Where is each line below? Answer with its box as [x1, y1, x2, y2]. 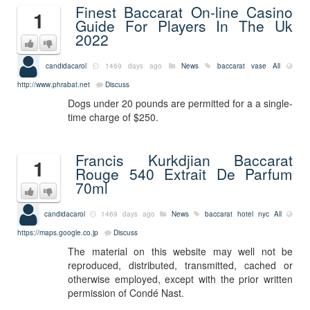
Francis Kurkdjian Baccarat [75, 149, 293, 170]
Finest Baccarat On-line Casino [75, 1, 293, 22]
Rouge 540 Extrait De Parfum [75, 163, 293, 184]
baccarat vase [217, 60, 266, 71]
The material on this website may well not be [68, 244, 293, 258]
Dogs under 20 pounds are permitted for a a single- [68, 96, 293, 110]
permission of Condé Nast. [68, 286, 184, 300]
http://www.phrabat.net [17, 80, 90, 89]
